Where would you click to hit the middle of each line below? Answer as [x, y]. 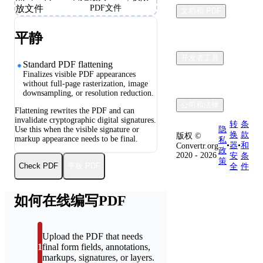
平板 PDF [84, 166]
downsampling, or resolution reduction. [88, 93]
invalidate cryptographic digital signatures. [85, 120]
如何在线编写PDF [70, 200]
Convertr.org [197, 146]
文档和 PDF [201, 11]
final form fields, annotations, [96, 247]
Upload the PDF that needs [92, 236]
